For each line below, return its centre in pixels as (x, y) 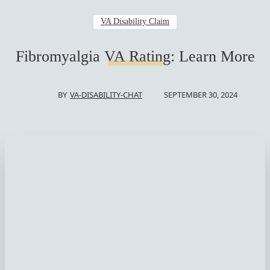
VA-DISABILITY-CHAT (106, 94)
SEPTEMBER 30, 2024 (201, 94)
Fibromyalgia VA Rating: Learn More (135, 56)
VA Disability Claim (135, 21)
